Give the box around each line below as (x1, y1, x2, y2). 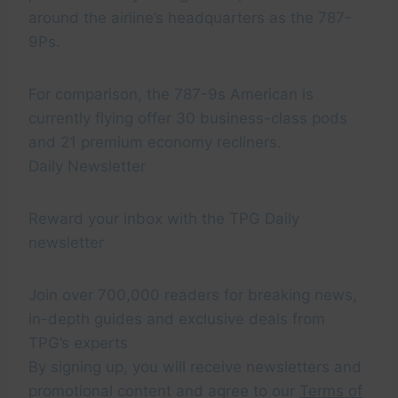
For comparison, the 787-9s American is (28, 85, 314, 104)
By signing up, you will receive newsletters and (28, 358, 362, 377)
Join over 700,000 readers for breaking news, (28, 286, 357, 305)
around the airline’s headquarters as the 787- (28, 9, 352, 28)
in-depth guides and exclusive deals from (28, 310, 325, 329)
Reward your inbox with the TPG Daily (28, 210, 299, 228)
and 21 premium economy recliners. (28, 133, 282, 152)
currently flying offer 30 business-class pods (28, 109, 347, 128)
